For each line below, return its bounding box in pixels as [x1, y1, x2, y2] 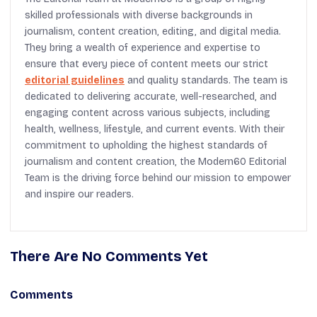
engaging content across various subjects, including [25, 106, 270, 119]
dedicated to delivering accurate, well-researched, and [25, 90, 277, 103]
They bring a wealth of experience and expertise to [25, 41, 260, 54]
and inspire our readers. [25, 188, 134, 200]
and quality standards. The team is [125, 74, 288, 86]
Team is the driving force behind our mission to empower [25, 171, 291, 184]
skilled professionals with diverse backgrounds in [25, 8, 253, 21]
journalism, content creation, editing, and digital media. [25, 25, 281, 38]
